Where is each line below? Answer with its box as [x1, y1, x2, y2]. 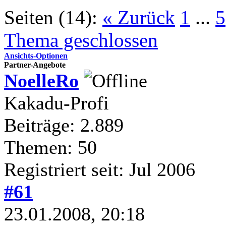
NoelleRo [4, 70, 79, 91]
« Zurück [102, 6, 175, 28]
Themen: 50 [4, 136, 97, 158]
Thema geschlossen [4, 29, 158, 51]
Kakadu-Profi [4, 92, 109, 114]
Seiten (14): [4, 6, 97, 28]
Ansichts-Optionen [4, 51, 68, 60]
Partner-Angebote [4, 60, 66, 69]
